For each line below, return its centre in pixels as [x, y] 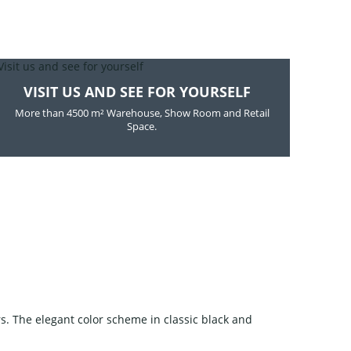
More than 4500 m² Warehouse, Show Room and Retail [142, 112]
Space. [142, 126]
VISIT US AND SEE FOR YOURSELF [138, 91]
